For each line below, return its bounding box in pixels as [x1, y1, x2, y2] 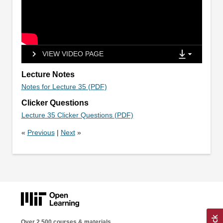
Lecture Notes [21, 70, 75, 79]
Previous [27, 128, 55, 137]
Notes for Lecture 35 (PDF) [21, 83, 107, 91]
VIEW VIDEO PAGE [42, 50, 104, 58]
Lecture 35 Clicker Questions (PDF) [21, 111, 133, 119]
